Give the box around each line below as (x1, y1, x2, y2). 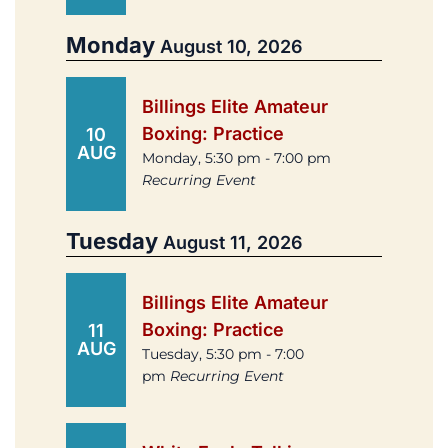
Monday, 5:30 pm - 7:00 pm (142, 149, 331, 168)
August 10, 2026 (160, 36, 303, 58)
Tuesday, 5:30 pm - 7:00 (142, 345, 304, 364)
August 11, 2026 (163, 232, 303, 254)
